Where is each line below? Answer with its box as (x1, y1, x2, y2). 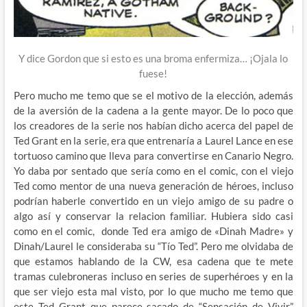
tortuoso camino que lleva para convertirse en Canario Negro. (13, 149, 294, 162)
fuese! (139, 67, 168, 80)
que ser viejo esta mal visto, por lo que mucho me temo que (13, 285, 294, 298)
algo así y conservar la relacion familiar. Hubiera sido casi (13, 210, 294, 223)
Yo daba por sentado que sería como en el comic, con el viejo (13, 164, 294, 177)
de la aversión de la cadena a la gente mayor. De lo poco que (13, 104, 294, 117)
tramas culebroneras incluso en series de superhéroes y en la (13, 270, 294, 283)
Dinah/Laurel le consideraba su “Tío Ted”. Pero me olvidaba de (13, 240, 294, 253)
